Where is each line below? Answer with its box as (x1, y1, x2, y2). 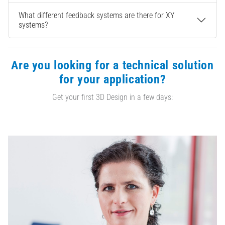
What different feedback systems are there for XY (19, 11, 174, 21)
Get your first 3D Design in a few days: (52, 92, 173, 102)
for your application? (59, 72, 166, 86)
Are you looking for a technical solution (11, 58, 214, 72)
